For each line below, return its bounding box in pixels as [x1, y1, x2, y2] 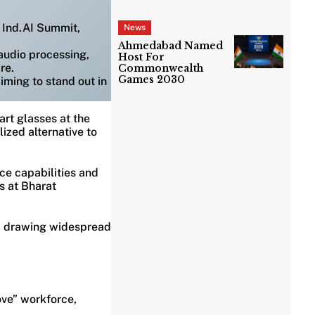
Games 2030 [118, 73, 186, 86]
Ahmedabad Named [118, 39, 224, 53]
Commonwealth [118, 62, 204, 75]
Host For [118, 51, 165, 64]
